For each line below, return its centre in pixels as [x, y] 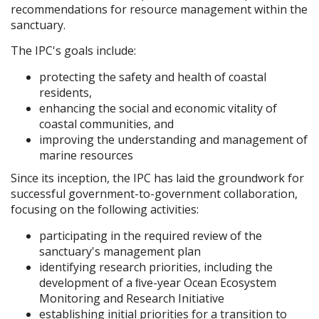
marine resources [86, 155]
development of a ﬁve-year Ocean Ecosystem [158, 282]
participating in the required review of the [151, 235]
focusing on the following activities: [105, 210]
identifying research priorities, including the [156, 267]
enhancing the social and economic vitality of [158, 108]
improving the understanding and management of [173, 139]
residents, [66, 92]
